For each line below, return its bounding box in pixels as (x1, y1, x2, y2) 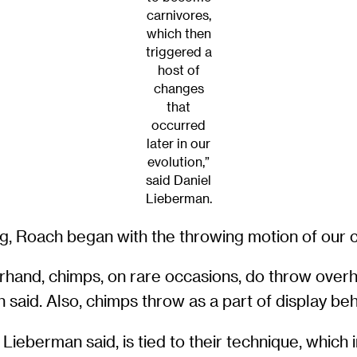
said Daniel (146, 173, 211, 188)
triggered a (145, 45, 212, 60)
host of (157, 63, 200, 78)
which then (146, 26, 211, 41)
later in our (147, 136, 210, 151)
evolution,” (147, 155, 210, 170)
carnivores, (146, 8, 211, 23)
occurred (151, 118, 206, 133)
